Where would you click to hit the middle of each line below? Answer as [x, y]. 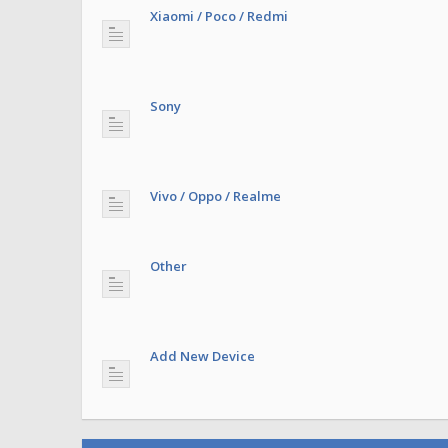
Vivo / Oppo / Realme [215, 196]
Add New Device [202, 356]
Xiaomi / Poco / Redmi [219, 16]
